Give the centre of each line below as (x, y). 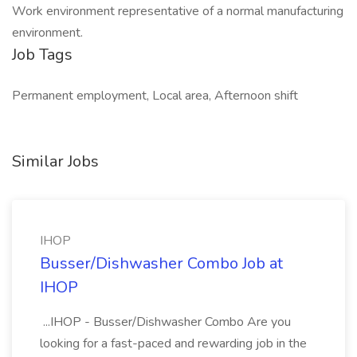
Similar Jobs (55, 161)
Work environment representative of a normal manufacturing (178, 11)
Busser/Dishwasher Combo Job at (161, 263)
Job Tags (42, 55)
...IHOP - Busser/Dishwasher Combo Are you (165, 322)
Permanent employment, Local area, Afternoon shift (155, 96)
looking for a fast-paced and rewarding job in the (173, 343)
